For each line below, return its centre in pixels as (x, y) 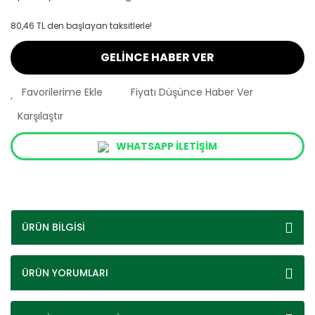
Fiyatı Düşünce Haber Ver (192, 92)
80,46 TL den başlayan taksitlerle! (81, 26)
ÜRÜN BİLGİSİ (53, 227)
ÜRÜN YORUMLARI (65, 273)
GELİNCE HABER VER (157, 57)
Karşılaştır (40, 116)
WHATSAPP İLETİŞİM (167, 146)
